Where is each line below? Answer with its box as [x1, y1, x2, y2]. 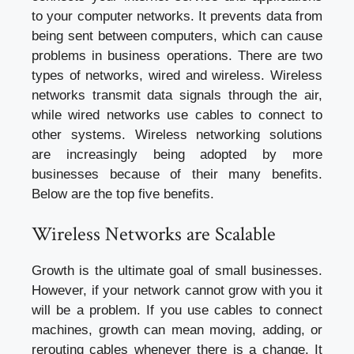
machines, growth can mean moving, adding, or [32, 322, 322, 338]
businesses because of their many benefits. [32, 166, 322, 182]
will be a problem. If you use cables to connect [32, 303, 322, 318]
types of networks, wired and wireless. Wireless [32, 67, 322, 83]
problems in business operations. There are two [32, 47, 322, 63]
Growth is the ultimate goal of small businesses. [32, 263, 322, 279]
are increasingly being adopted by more [32, 146, 322, 162]
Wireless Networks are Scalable [32, 221, 276, 248]
